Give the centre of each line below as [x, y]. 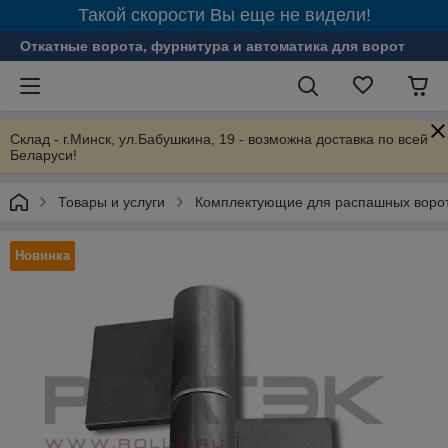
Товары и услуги [111, 202]
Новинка [42, 255]
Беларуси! [43, 155]
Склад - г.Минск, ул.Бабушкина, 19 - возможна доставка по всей [219, 139]
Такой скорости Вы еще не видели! [224, 15]
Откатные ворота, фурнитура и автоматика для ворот [212, 46]
